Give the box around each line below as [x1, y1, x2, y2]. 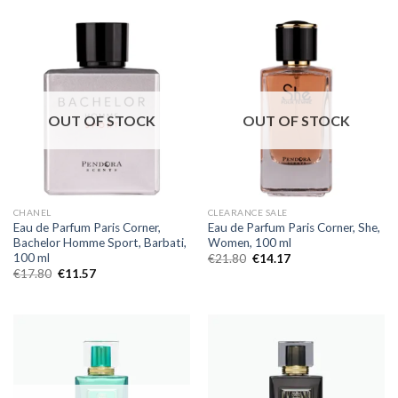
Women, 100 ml [207, 235, 291, 250]
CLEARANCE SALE [207, 206, 288, 218]
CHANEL [12, 206, 52, 218]
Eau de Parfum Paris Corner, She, [207, 219, 380, 235]
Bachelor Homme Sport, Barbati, [12, 235, 187, 250]
